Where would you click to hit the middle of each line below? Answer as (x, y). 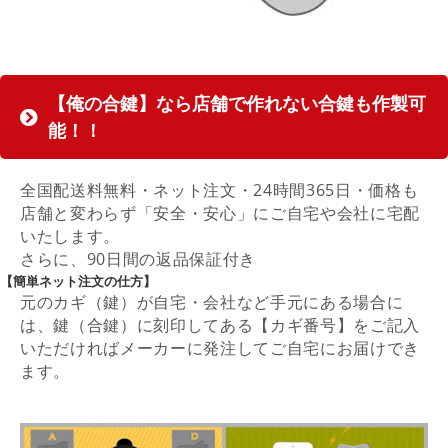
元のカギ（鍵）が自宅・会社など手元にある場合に (212, 301)
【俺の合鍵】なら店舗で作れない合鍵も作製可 (237, 102)
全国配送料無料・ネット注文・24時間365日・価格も (219, 189)
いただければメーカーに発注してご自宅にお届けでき (220, 347)
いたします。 (70, 235)
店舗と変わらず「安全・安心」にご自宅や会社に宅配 (220, 212)
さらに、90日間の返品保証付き (138, 258)
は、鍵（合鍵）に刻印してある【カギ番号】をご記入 (220, 324)
